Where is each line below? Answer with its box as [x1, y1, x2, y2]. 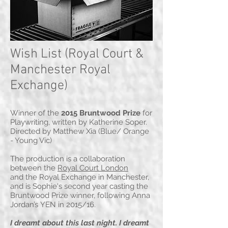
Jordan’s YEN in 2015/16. [10, 200, 96, 210]
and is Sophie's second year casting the [10, 182, 148, 191]
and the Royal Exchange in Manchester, [10, 173, 149, 182]
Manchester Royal [10, 62, 110, 78]
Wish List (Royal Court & [10, 46, 144, 62]
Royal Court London [58, 163, 128, 173]
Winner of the [10, 108, 61, 118]
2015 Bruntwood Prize [61, 108, 140, 118]
